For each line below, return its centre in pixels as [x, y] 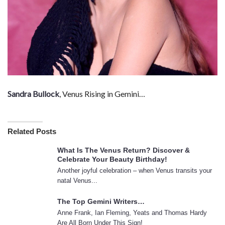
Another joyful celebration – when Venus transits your [135, 171]
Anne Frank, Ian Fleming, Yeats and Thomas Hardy [132, 213]
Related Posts [32, 131]
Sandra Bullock [33, 94]
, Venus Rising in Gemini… [102, 94]
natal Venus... [77, 181]
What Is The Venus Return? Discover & [124, 150]
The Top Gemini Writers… [101, 201]
